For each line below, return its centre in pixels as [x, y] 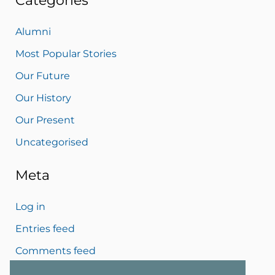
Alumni [33, 31]
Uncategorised [52, 142]
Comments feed [55, 250]
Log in [30, 206]
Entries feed [45, 228]
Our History [43, 98]
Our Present [45, 120]
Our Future [42, 76]
